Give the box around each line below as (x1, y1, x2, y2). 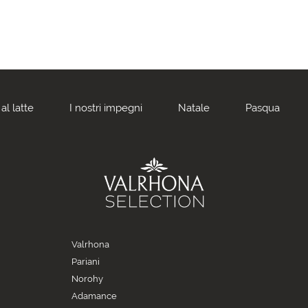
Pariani (71, 256, 100, 267)
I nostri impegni (69, 102, 142, 114)
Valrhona (71, 239, 109, 250)
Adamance (71, 291, 117, 301)
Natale (177, 102, 210, 114)
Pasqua (245, 102, 280, 114)
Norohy (71, 274, 103, 284)
